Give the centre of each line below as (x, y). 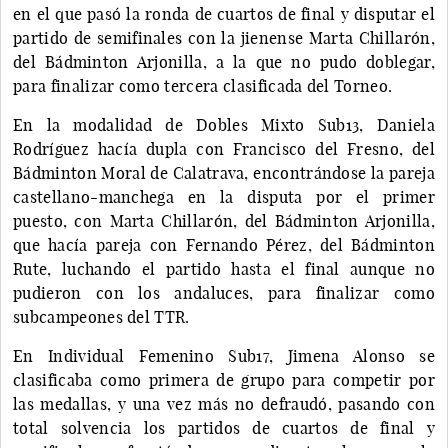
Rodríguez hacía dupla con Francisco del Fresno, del (224, 148)
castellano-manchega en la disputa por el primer (224, 196)
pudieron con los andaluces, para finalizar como (224, 292)
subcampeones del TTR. (101, 316)
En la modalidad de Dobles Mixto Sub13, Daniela (224, 124)
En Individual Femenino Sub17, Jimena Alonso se (224, 355)
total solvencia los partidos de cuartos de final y (224, 427)
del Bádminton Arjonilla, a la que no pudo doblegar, (224, 61)
